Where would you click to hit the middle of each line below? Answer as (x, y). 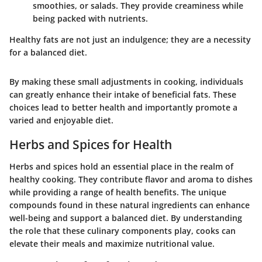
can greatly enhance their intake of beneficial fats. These (123, 94)
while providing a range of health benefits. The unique (118, 192)
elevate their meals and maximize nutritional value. (112, 244)
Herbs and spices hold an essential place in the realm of (121, 167)
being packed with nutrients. (90, 18)
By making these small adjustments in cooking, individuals (126, 81)
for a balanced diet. (48, 52)
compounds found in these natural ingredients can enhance (130, 205)
